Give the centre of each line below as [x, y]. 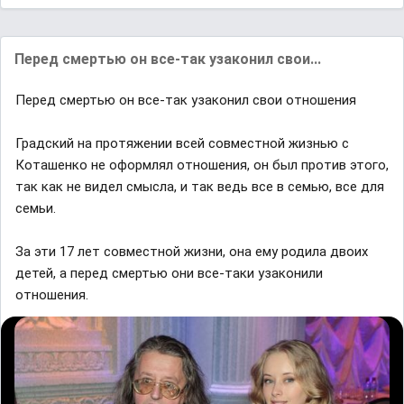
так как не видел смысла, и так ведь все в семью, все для [200, 186]
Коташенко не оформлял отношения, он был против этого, [202, 165]
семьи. [36, 208]
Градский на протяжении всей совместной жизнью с [182, 143]
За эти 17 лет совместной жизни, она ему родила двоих [192, 251]
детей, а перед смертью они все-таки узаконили [169, 273]
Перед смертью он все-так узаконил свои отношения [186, 100]
